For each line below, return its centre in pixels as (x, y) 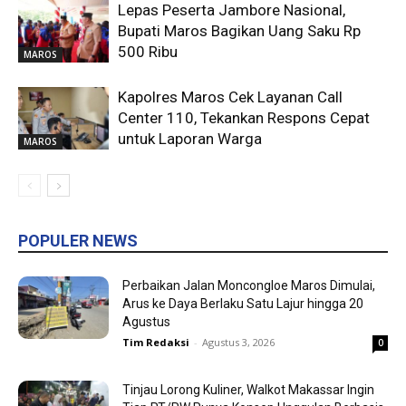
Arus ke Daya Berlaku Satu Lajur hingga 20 (243, 304)
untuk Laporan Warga (190, 139)
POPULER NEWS (78, 241)
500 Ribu (148, 52)
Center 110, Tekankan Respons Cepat (244, 118)
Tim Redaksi (156, 343)
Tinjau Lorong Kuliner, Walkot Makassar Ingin (248, 390)
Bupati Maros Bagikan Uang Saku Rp (239, 31)
